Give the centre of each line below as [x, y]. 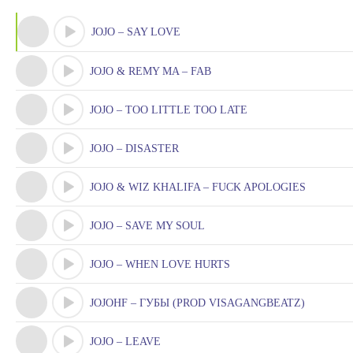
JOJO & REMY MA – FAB [150, 71]
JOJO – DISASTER [134, 149]
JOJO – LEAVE [125, 342]
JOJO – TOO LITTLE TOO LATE [169, 110]
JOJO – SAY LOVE [136, 32]
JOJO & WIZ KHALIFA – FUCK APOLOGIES [198, 187]
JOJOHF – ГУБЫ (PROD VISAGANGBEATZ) [197, 303]
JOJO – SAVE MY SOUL [147, 226]
